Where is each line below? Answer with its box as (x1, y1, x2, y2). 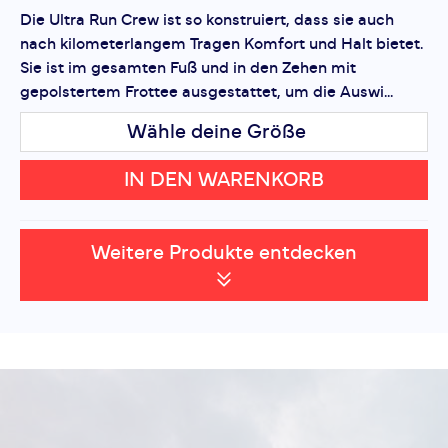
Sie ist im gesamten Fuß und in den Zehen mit (20, 60, 356, 76)
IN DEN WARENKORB (124, 170, 324, 190)
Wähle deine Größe (126, 122, 306, 142)
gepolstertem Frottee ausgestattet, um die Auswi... (20, 84, 393, 100)
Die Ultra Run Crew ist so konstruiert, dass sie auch (20, 12, 394, 28)
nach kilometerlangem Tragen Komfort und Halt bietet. (20, 36, 423, 52)
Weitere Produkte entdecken (91, 243, 357, 263)
